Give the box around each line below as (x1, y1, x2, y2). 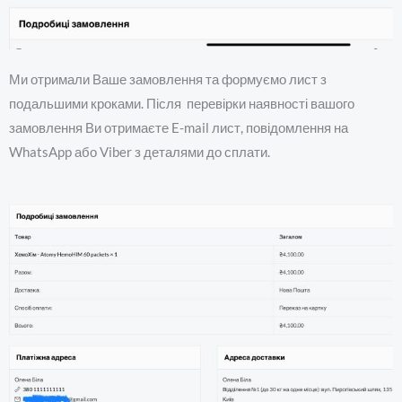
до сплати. (206, 144, 273, 161)
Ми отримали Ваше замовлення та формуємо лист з (9, 72, 327, 88)
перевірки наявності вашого (187, 96, 354, 112)
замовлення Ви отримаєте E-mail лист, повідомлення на (9, 120, 348, 136)
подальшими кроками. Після (9, 96, 181, 112)
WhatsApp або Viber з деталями (9, 144, 206, 161)
